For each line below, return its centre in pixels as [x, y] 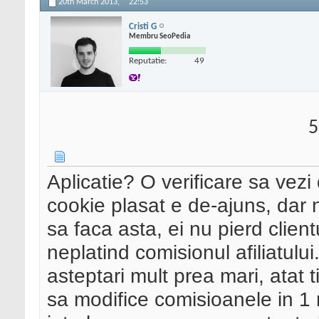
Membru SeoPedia [159, 36]
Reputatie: [148, 61]
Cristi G [143, 26]
